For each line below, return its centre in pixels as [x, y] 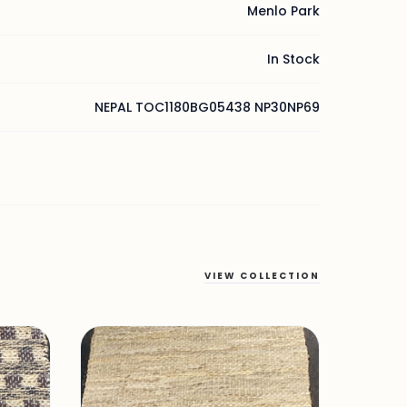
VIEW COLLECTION [262, 276]
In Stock [293, 59]
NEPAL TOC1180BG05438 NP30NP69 [207, 107]
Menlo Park [283, 11]
